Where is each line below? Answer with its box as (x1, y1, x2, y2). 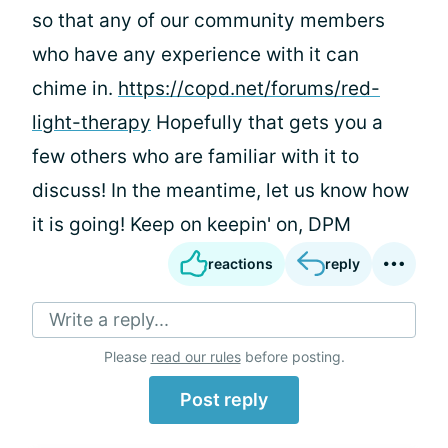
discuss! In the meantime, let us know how (32, 179, 409, 202)
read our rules (150, 348, 241, 365)
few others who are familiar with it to (32, 145, 359, 168)
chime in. (32, 77, 118, 100)
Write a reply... (49, 309, 169, 330)
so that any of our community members (32, 9, 385, 32)
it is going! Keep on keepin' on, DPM (32, 213, 351, 236)
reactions (208, 255, 273, 272)
